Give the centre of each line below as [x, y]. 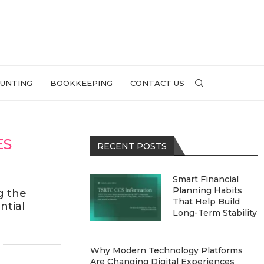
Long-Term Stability [215, 213]
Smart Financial [206, 179]
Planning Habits [208, 190]
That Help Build [207, 202]
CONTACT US [157, 83]
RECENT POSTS [132, 146]
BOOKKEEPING [81, 83]
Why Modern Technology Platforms [167, 250]
